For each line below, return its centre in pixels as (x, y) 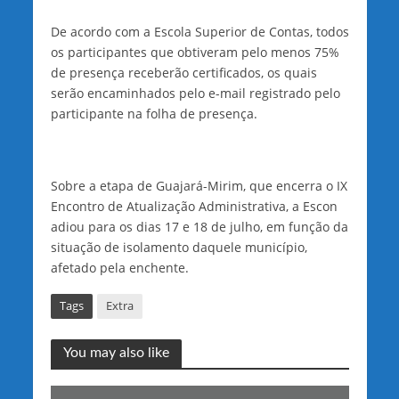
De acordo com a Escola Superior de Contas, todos (199, 31)
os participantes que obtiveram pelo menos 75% (195, 52)
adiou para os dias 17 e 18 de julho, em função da (199, 227)
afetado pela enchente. (119, 268)
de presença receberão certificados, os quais (183, 72)
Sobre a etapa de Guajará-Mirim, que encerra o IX (199, 186)
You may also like (116, 353)
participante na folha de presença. (154, 113)
